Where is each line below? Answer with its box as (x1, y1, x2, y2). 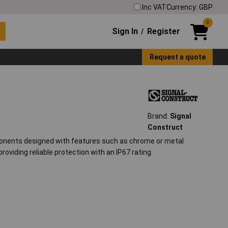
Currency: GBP (166, 3, 213, 11)
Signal (169, 112, 191, 121)
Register (147, 26, 180, 36)
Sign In (112, 26, 138, 36)
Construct (147, 123, 183, 132)
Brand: (147, 112, 170, 121)
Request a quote (149, 52, 206, 61)
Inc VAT (142, 3, 166, 11)
